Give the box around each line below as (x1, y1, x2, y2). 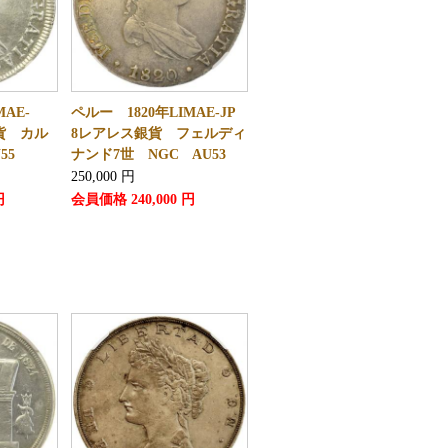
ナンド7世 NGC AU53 (70, 147, 226, 162)
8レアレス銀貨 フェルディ (70, 126, 246, 141)
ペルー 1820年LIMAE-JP (70, 105, 249, 120)
